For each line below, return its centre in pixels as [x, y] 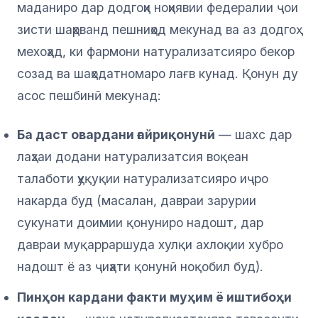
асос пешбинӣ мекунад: [89, 96]
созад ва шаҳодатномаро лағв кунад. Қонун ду [158, 74]
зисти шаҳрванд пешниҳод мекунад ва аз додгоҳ [157, 30]
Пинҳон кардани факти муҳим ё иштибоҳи [154, 297]
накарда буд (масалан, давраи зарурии [137, 201]
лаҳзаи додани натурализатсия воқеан [133, 157]
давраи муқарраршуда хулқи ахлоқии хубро [150, 245]
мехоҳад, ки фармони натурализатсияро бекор [156, 52]
